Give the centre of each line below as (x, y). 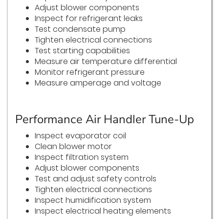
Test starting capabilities (82, 51)
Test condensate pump (80, 29)
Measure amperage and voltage (98, 83)
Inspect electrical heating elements (103, 211)
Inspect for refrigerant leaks (89, 19)
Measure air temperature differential (106, 62)
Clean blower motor (73, 147)
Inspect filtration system (82, 157)
